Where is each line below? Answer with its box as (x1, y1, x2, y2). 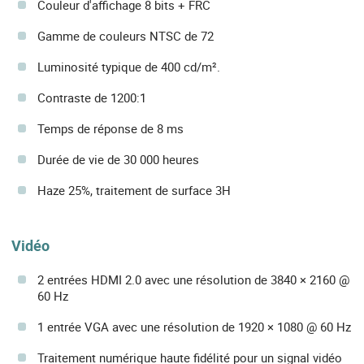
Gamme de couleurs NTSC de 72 (37, 28, 214, 45)
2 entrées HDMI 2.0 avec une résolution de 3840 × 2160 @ (37, 271, 349, 288)
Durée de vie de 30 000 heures (37, 151, 199, 168)
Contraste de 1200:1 (37, 89, 146, 106)
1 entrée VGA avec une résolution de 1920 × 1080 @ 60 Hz (37, 318, 351, 335)
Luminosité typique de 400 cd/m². (37, 58, 220, 76)
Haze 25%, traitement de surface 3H (37, 182, 231, 199)
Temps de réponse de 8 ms (37, 120, 184, 137)
